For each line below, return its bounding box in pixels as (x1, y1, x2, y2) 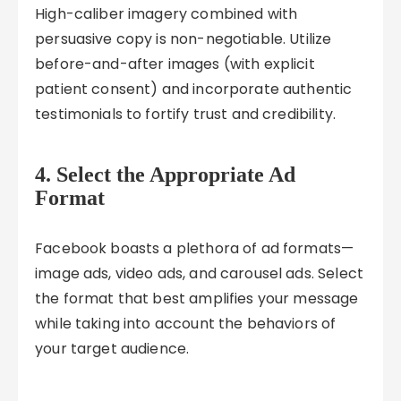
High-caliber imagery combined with (35, 4, 298, 24)
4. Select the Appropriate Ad (35, 163, 296, 186)
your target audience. (35, 338, 190, 359)
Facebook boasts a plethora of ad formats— (35, 238, 354, 259)
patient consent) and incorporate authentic (35, 79, 353, 99)
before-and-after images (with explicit (35, 54, 315, 74)
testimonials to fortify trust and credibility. (35, 104, 336, 124)
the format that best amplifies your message (35, 288, 359, 309)
